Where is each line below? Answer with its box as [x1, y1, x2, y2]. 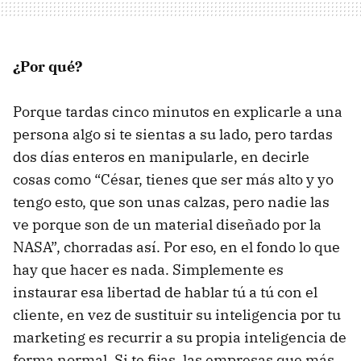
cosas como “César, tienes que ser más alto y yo [13, 170, 334, 189]
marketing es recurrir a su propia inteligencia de [13, 328, 346, 347]
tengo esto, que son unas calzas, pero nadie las [13, 193, 330, 212]
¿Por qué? [13, 57, 82, 77]
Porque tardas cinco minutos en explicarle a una [13, 102, 342, 122]
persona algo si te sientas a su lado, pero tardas [13, 125, 333, 144]
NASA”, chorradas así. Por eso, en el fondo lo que [13, 238, 340, 257]
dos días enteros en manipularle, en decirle [13, 147, 309, 167]
